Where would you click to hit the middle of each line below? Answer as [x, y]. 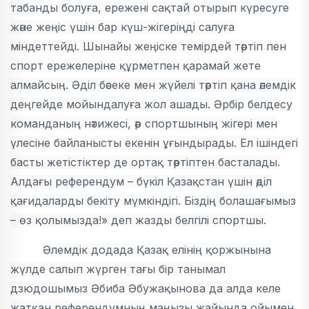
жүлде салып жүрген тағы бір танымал [118, 269]
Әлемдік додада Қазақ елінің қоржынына [157, 250]
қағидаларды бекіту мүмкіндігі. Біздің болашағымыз [153, 201]
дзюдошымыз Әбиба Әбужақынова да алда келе [146, 289]
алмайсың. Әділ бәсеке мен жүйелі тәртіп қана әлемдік [153, 85]
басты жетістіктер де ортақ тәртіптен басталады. [145, 162]
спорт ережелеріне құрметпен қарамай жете [136, 66]
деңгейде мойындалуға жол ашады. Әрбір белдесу [151, 104]
